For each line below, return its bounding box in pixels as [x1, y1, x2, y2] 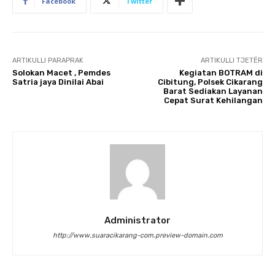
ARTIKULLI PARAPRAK [12, 56, 83, 64]
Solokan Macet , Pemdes [12, 68, 110, 77]
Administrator [104, 214, 171, 226]
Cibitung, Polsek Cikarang [157, 77, 263, 87]
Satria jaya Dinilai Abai [12, 77, 104, 87]
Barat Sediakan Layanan [163, 86, 263, 96]
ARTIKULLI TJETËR [200, 56, 263, 64]
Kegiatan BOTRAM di [179, 68, 263, 77]
